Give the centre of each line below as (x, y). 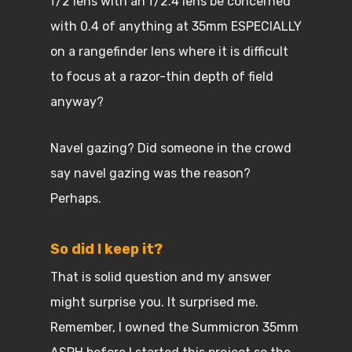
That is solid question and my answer (161, 277)
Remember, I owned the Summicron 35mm (174, 327)
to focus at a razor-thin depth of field (162, 77)
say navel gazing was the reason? (152, 173)
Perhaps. (76, 198)
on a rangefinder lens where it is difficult (169, 51)
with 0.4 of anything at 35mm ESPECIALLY (176, 26)
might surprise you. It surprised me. (156, 302)
